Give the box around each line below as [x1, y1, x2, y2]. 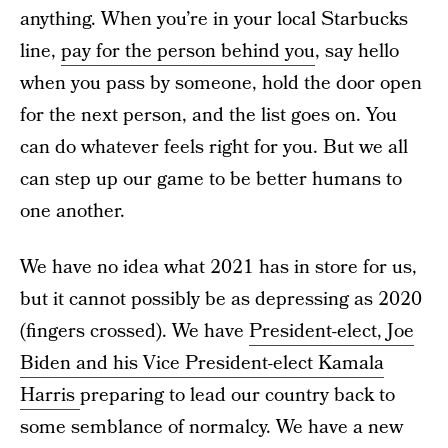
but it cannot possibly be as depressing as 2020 [20, 286, 422, 313]
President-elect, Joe [249, 318, 414, 345]
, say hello [315, 38, 399, 65]
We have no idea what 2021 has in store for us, [20, 254, 417, 281]
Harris [20, 382, 80, 409]
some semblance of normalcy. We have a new [20, 414, 403, 441]
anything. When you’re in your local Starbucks [20, 6, 408, 33]
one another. [20, 198, 125, 225]
